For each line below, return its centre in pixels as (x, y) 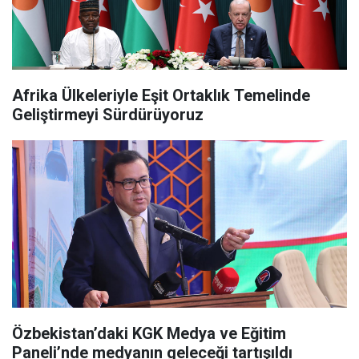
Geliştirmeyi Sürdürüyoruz (108, 115)
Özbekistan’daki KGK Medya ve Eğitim (149, 333)
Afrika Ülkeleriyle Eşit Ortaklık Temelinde (161, 95)
